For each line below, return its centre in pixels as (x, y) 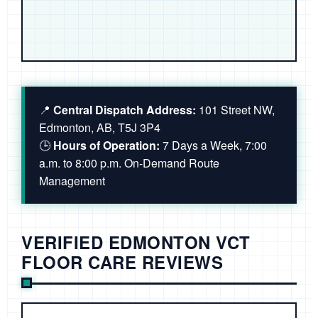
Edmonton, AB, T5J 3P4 (100, 128)
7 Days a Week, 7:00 (213, 146)
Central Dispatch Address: (125, 110)
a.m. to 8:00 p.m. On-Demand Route (129, 163)
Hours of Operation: (106, 146)
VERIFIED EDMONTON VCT (136, 242)
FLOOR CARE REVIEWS (122, 262)
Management (72, 181)
